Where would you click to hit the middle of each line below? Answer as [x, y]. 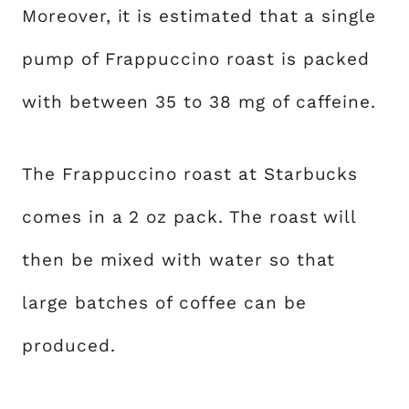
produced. [69, 346]
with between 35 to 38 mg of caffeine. [199, 102]
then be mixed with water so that [179, 260]
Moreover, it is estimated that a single [199, 16]
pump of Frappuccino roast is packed [196, 59]
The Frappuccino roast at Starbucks [190, 174]
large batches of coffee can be [164, 303]
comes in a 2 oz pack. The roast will [189, 217]
